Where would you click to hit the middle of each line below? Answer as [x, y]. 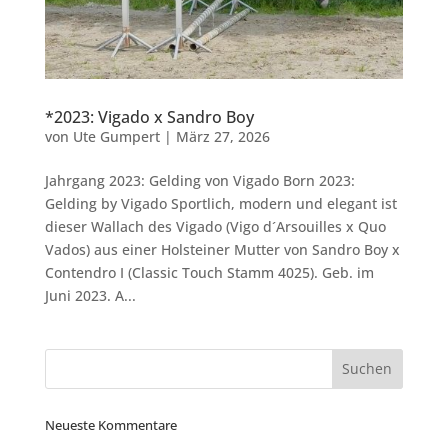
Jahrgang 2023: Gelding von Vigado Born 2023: [199, 180]
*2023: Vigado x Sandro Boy [149, 116]
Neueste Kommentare [110, 424]
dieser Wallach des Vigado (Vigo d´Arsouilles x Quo [215, 226]
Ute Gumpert [116, 136]
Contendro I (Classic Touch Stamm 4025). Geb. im [209, 272]
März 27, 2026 [222, 136]
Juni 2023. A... [90, 295]
